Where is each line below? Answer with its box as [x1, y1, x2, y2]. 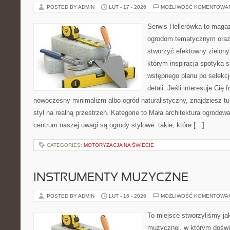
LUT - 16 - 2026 [109, 193, 146, 199]
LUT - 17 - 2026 [109, 4, 146, 10]
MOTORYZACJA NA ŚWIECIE [84, 142, 154, 148]
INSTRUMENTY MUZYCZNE [33, 172, 188, 184]
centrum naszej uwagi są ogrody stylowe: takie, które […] [33, 121, 204, 129]
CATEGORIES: [47, 142, 84, 148]
